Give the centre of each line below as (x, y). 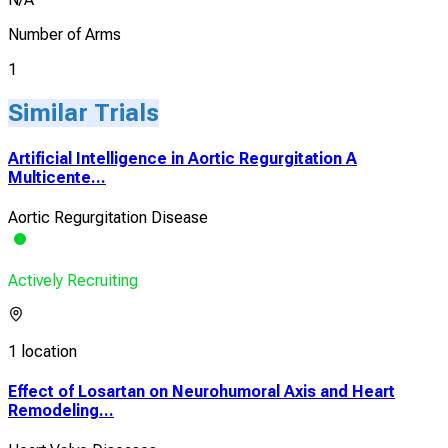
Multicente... (57, 177)
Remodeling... (61, 411)
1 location (42, 351)
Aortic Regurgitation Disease (108, 217)
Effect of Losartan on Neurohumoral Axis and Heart (201, 392)
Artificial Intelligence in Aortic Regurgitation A (182, 158)
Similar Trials (83, 113)
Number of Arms (64, 35)
